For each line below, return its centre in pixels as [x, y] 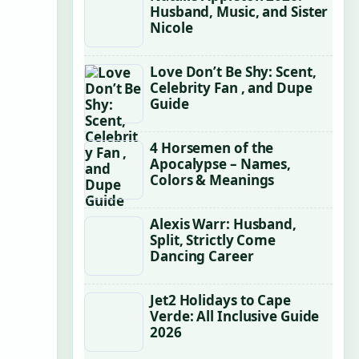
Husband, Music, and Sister [239, 12]
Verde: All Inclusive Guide [235, 316]
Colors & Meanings [212, 180]
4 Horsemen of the [212, 148]
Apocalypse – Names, [221, 164]
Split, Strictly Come [213, 240]
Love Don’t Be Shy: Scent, [233, 72]
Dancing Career [202, 256]
